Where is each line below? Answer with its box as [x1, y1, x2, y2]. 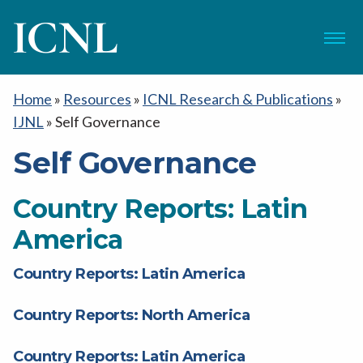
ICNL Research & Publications [143, 90, 333, 108]
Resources [63, 90, 131, 108]
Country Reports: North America [13, 305, 250, 324]
